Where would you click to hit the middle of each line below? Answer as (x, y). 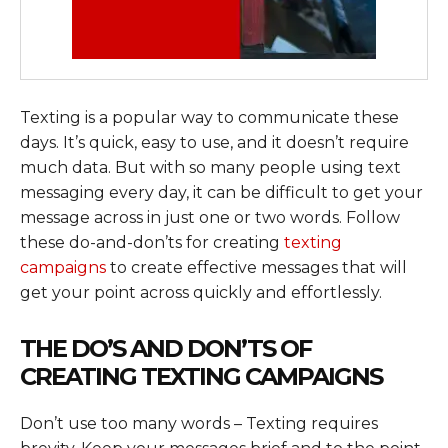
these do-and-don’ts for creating (152, 243)
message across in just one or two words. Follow (210, 218)
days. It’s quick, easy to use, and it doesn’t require (214, 143)
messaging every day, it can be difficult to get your (221, 193)
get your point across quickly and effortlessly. (201, 293)
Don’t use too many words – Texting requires (199, 424)
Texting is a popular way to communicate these (209, 118)
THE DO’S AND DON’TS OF (165, 349)
